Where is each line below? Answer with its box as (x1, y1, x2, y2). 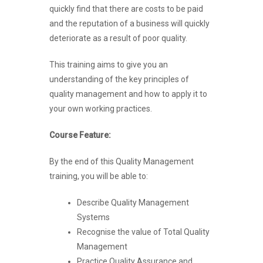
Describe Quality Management (76, 197, 189, 207)
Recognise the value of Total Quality (76, 227, 210, 237)
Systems (76, 212, 110, 222)
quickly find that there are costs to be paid (49, 4, 203, 14)
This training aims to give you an (49, 59, 168, 69)
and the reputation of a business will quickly (49, 18, 210, 28)
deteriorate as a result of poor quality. (49, 33, 187, 43)
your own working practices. (49, 103, 152, 113)
